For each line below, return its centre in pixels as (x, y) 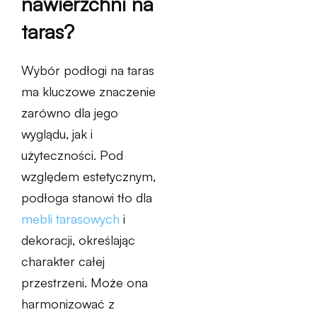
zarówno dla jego (70, 113)
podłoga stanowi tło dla (87, 197)
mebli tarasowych (70, 219)
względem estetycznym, (88, 176)
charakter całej (63, 261)
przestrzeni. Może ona (85, 282)
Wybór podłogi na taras (88, 70)
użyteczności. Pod (72, 155)
